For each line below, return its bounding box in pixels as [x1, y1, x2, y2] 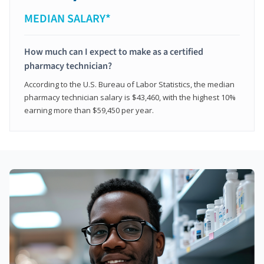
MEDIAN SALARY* [24, 11, 111, 28]
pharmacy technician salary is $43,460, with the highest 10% [24, 92, 236, 103]
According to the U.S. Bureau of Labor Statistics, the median [24, 79, 235, 90]
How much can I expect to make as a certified [24, 45, 203, 59]
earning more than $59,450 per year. [24, 105, 154, 116]
